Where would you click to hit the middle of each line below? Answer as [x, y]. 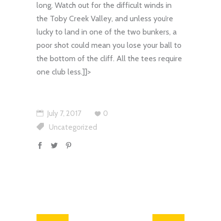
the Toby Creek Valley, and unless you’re [105, 18]
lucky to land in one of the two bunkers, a [107, 32]
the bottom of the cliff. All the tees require [109, 58]
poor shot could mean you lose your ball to [109, 45]
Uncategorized [73, 127]
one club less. [59, 72]
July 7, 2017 [64, 113]
